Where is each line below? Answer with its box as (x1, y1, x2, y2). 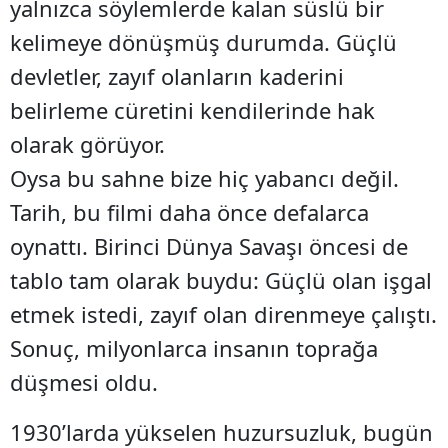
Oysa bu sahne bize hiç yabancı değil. (10, 162, 399, 193)
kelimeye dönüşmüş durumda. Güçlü (10, 26, 397, 57)
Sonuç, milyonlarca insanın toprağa (10, 332, 378, 363)
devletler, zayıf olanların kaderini (10, 60, 344, 91)
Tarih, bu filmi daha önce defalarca (10, 196, 369, 227)
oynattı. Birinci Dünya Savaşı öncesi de (10, 230, 408, 261)
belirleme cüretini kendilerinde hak (10, 94, 375, 125)
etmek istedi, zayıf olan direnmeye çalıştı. (10, 298, 437, 329)
